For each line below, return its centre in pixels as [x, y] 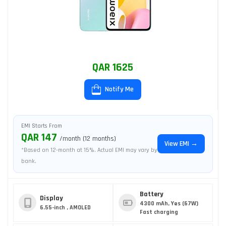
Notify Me [119, 89]
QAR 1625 [113, 68]
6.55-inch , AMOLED [65, 208]
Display [51, 199]
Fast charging [159, 212]
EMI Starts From [42, 126]
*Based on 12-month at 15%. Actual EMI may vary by [89, 150]
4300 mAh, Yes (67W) [169, 203]
